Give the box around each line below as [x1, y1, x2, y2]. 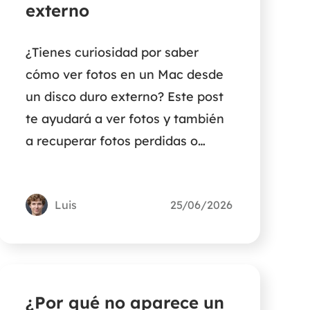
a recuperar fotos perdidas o [25, 133, 198, 149]
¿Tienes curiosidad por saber [25, 44, 199, 61]
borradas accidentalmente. [25, 155, 189, 172]
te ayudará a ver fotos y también [25, 111, 224, 127]
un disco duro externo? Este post [25, 89, 224, 105]
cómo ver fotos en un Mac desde [25, 66, 224, 83]
